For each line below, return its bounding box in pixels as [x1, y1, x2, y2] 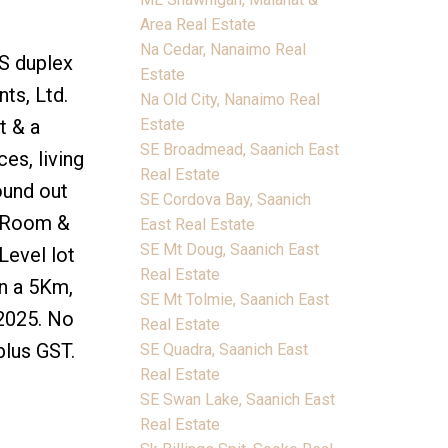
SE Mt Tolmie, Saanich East [140, 289, 330, 309]
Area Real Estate [140, 14, 257, 34]
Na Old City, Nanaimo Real [140, 89, 321, 109]
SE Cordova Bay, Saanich [140, 189, 312, 209]
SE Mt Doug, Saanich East [140, 239, 320, 259]
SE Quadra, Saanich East [140, 339, 309, 359]
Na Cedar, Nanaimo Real [140, 39, 307, 59]
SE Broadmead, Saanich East [140, 139, 340, 159]
